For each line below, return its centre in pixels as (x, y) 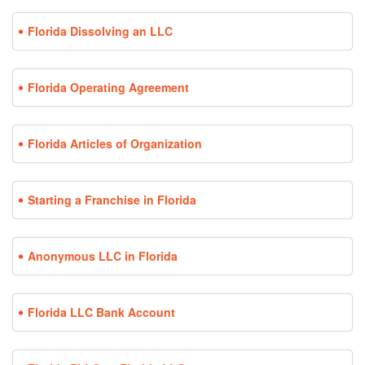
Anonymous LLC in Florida (103, 256)
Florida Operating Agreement (108, 88)
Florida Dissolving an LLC (100, 31)
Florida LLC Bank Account (101, 312)
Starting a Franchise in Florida (112, 200)
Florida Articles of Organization (115, 144)
